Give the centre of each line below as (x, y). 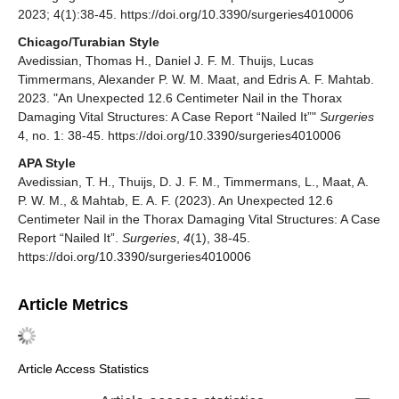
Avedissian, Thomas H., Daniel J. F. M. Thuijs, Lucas (166, 60)
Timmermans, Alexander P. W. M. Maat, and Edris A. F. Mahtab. (196, 79)
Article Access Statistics (83, 369)
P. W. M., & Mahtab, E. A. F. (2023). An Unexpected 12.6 (175, 200)
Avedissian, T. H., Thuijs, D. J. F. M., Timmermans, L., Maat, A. (193, 181)
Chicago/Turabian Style (89, 41)
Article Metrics (73, 304)
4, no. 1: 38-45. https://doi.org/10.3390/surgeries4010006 (179, 135)
